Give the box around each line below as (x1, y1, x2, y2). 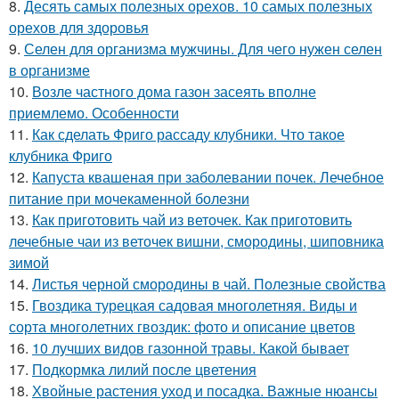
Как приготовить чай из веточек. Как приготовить (32, 209, 352, 231)
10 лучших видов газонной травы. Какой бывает (32, 338, 349, 359)
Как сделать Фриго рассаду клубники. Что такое (32, 124, 345, 145)
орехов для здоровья (9, 17, 149, 38)
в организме (9, 60, 90, 81)
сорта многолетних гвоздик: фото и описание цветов (9, 316, 355, 338)
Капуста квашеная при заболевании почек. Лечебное (32, 167, 384, 188)
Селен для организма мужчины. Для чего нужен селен (24, 38, 382, 60)
